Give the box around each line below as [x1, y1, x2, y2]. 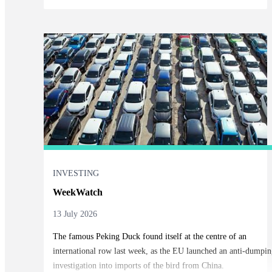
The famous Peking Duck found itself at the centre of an [52, 232, 246, 242]
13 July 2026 [52, 209, 97, 219]
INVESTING [52, 169, 99, 178]
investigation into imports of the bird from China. [52, 261, 224, 271]
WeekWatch [52, 187, 103, 198]
